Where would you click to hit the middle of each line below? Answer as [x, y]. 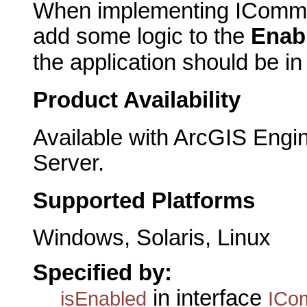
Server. [69, 163]
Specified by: [102, 272]
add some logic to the [142, 37]
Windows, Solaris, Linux [152, 238]
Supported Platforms [144, 200]
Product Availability [137, 100]
